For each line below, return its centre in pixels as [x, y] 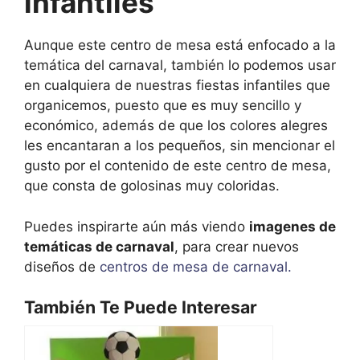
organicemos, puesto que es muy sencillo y [163, 106]
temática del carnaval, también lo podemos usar [180, 65]
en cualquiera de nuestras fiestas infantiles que [177, 86]
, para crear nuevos [237, 246]
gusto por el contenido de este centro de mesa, [178, 166]
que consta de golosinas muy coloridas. [152, 186]
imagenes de [292, 226]
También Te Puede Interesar [141, 307]
